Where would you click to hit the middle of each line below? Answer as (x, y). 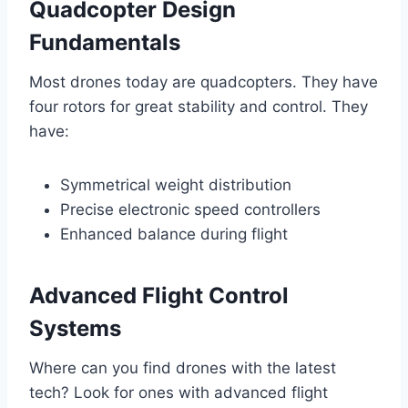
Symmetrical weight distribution (176, 185)
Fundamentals (105, 43)
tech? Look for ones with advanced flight (178, 393)
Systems (75, 329)
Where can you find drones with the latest (183, 368)
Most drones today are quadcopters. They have (204, 82)
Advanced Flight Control (159, 296)
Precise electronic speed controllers (190, 210)
